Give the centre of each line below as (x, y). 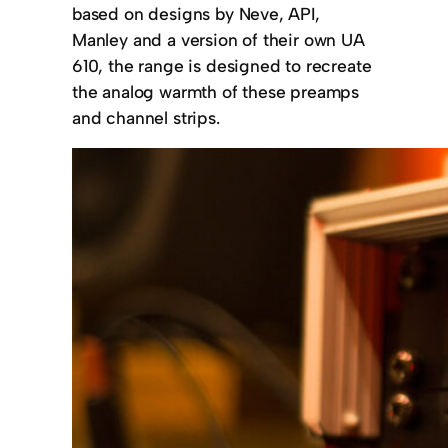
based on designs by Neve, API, (196, 14)
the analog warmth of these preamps (216, 92)
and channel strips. (146, 118)
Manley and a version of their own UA (218, 40)
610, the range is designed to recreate (222, 66)
